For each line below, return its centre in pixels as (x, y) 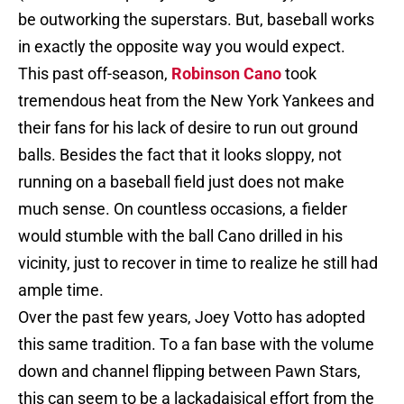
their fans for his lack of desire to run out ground (188, 128)
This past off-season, (95, 74)
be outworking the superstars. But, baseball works (196, 20)
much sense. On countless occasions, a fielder (183, 209)
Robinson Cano (226, 74)
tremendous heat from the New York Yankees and (196, 101)
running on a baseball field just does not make (181, 182)
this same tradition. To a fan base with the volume (196, 344)
